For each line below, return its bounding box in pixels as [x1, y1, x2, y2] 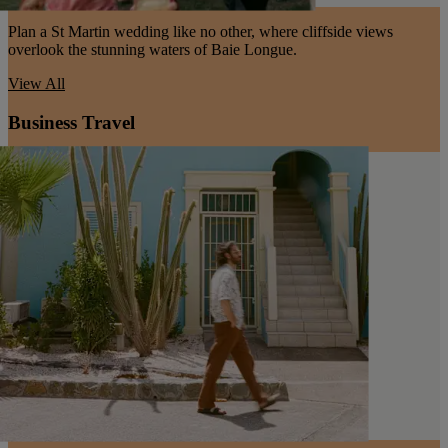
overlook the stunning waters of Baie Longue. [8, 41, 297, 59]
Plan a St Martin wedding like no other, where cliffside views [8, 23, 393, 41]
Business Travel [8, 111, 135, 133]
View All [8, 75, 65, 93]
